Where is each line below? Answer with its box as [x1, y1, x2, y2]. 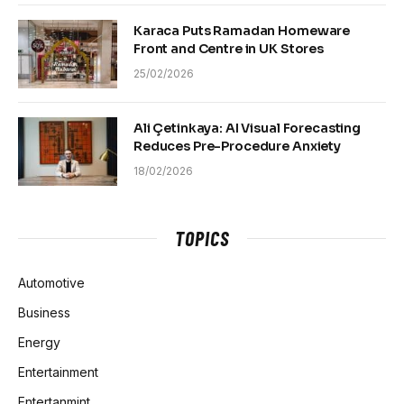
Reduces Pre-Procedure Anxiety [133, 137, 341, 154]
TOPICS [175, 225, 229, 250]
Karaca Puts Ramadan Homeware [133, 22, 351, 39]
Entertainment [18, 363, 98, 380]
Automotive [18, 274, 85, 290]
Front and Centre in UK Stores [133, 40, 324, 57]
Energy [18, 334, 60, 350]
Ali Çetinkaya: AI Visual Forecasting [133, 119, 361, 136]
